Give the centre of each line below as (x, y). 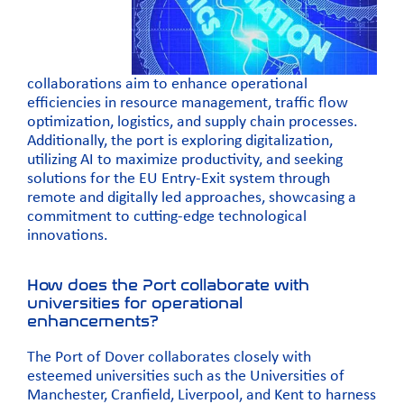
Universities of (297, 377)
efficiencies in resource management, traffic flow (188, 104)
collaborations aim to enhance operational (167, 85)
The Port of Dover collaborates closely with (169, 358)
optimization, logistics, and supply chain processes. (193, 123)
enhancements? (93, 321)
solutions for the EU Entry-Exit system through (179, 179)
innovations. (68, 236)
